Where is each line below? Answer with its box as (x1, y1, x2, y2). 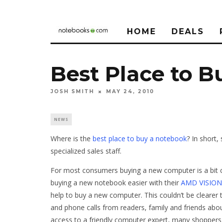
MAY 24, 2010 (106, 88, 155, 95)
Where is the (51, 134, 93, 144)
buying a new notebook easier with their (51, 178, 181, 188)
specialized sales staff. (51, 146, 121, 156)
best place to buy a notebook (93, 134, 187, 144)
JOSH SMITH (51, 88, 94, 95)
